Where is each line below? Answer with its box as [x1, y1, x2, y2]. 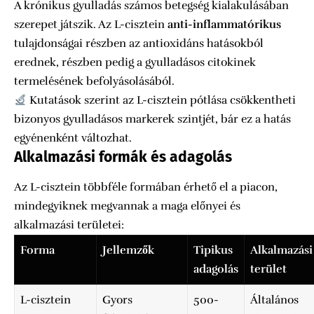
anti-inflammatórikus [168, 18, 281, 32]
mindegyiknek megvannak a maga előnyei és [14, 199, 240, 214]
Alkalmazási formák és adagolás [14, 148, 232, 167]
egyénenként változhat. [14, 131, 132, 146]
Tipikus [193, 243, 233, 258]
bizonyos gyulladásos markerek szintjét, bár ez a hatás [14, 112, 291, 127]
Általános [250, 293, 299, 308]
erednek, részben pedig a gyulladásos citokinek [14, 55, 256, 70]
